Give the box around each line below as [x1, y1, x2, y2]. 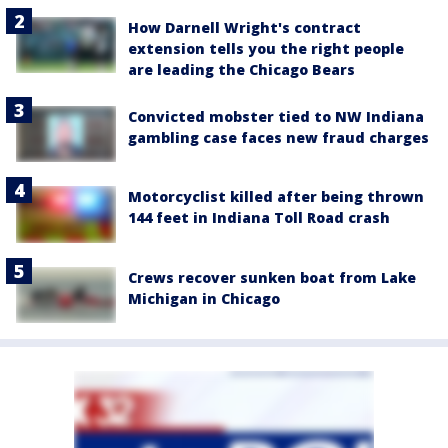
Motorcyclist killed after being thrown [128, 187, 424, 207]
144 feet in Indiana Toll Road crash [128, 208, 390, 228]
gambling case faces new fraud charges [128, 128, 429, 147]
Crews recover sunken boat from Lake [128, 267, 416, 287]
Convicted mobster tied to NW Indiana [128, 107, 424, 126]
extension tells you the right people [128, 39, 404, 58]
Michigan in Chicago [128, 288, 280, 308]
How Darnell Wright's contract [128, 18, 361, 37]
